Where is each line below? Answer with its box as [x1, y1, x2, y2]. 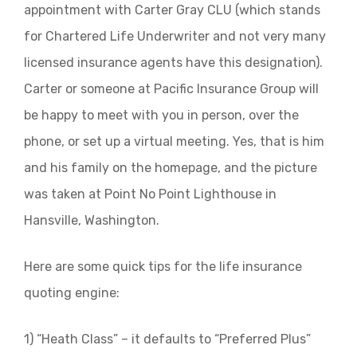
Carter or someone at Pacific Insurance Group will [24, 81, 319, 96]
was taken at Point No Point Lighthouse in [24, 186, 277, 202]
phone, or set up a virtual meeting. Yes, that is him [24, 134, 324, 149]
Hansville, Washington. [24, 213, 159, 228]
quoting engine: [24, 285, 120, 300]
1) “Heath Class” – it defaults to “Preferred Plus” [24, 331, 311, 347]
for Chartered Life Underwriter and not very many [24, 29, 326, 44]
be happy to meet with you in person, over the [24, 108, 299, 123]
